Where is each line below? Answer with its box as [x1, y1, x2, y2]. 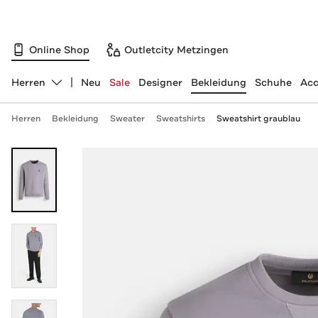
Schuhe [254, 76, 292, 89]
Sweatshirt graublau [216, 113, 300, 124]
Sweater [109, 113, 145, 124]
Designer [138, 76, 182, 89]
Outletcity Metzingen [124, 43, 229, 56]
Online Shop [29, 43, 89, 56]
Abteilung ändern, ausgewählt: [10, 82, 162, 95]
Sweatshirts [155, 113, 205, 124]
